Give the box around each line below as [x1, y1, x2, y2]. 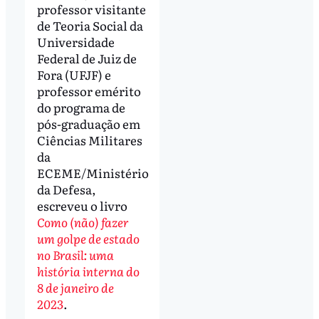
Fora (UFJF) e [36, 65, 111, 83]
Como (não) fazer [36, 212, 129, 231]
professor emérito [36, 81, 141, 100]
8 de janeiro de [36, 278, 114, 296]
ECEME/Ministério [36, 163, 149, 182]
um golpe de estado [36, 229, 140, 247]
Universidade [36, 32, 115, 51]
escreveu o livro [36, 196, 127, 214]
